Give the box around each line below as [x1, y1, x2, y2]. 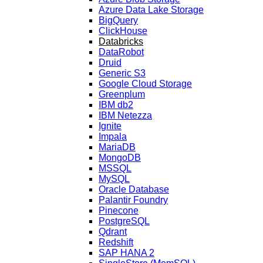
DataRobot [99, 46, 144, 57]
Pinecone [99, 205, 139, 215]
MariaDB [99, 141, 136, 152]
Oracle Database [99, 184, 169, 194]
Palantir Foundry [99, 194, 168, 205]
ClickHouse [99, 25, 147, 36]
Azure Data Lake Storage [99, 4, 204, 15]
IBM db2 [99, 99, 133, 110]
